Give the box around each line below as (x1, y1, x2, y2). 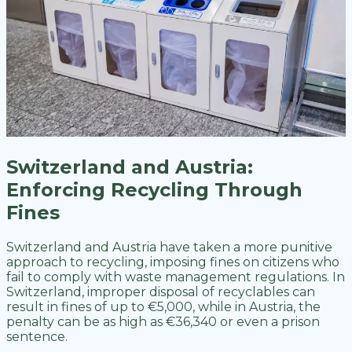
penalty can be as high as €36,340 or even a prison (6, 313, 320, 329)
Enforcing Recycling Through (6, 178, 302, 201)
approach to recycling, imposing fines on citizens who (6, 254, 339, 269)
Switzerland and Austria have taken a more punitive (6, 239, 332, 255)
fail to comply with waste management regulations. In (6, 269, 345, 284)
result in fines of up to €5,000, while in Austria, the (6, 299, 321, 314)
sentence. (6, 328, 71, 344)
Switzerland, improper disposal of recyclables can (6, 284, 315, 299)
